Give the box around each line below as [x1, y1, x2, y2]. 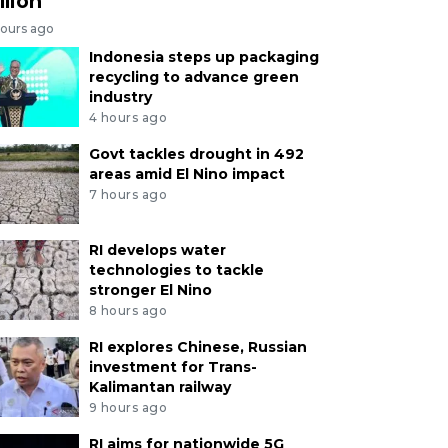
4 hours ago [88, 110, 168, 126]
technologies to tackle [88, 261, 264, 280]
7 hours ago [88, 186, 168, 202]
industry [88, 88, 152, 107]
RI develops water [88, 241, 226, 260]
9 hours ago [88, 399, 168, 415]
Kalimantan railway [88, 377, 231, 396]
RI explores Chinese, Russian [88, 337, 307, 356]
